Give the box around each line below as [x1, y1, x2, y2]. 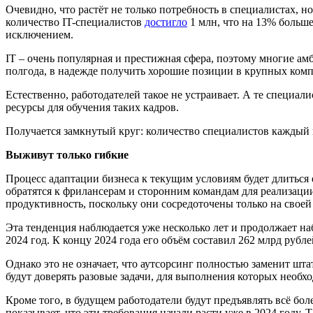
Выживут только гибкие [6, 149, 129, 161]
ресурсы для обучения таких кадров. [6, 101, 182, 113]
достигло [145, 16, 187, 28]
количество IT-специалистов [6, 16, 145, 28]
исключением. [6, 29, 76, 41]
